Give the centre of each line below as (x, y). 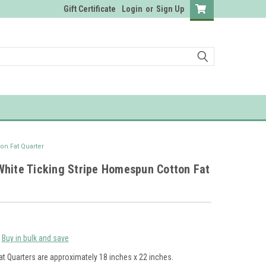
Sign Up (170, 9)
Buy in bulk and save (35, 238)
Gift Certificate (90, 9)
